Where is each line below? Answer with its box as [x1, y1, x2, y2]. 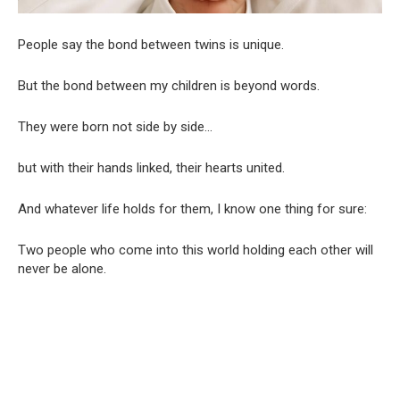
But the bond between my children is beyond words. [18, 78, 320, 95]
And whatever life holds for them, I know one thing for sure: [18, 201, 367, 218]
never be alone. [18, 261, 106, 278]
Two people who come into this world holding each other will [18, 242, 373, 259]
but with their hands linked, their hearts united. [18, 160, 285, 177]
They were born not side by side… [18, 119, 212, 136]
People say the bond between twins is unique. [18, 37, 284, 54]
